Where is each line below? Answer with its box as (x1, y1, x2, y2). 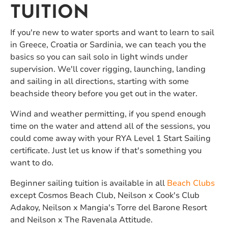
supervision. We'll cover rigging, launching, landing (10, 63, 206, 75)
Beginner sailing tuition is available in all (10, 177, 167, 189)
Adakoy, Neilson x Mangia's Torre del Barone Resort (10, 202, 207, 213)
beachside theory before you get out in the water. (10, 88, 197, 99)
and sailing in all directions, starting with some (10, 75, 189, 87)
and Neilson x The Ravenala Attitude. (10, 214, 153, 225)
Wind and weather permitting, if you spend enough (10, 108, 206, 120)
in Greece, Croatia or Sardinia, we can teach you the (10, 39, 206, 50)
